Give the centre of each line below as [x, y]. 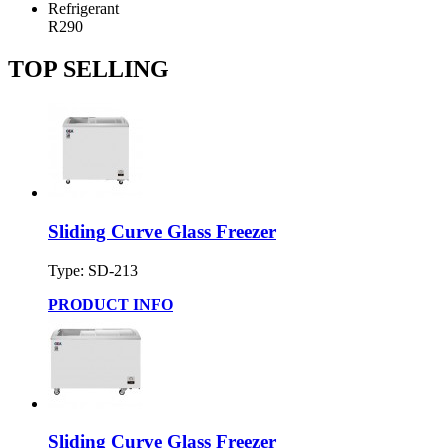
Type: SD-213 [93, 270]
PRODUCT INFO [110, 304]
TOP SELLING [88, 69]
